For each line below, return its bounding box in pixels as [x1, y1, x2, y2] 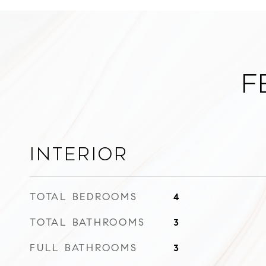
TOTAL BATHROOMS [30, 216, 145, 229]
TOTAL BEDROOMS [30, 191, 138, 203]
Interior [30, 144, 128, 164]
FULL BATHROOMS [30, 242, 138, 254]
